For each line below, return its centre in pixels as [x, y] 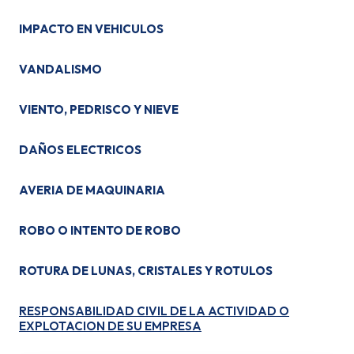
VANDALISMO [60, 69]
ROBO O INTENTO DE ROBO [100, 230]
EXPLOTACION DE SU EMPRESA [110, 326]
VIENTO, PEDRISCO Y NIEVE [99, 109]
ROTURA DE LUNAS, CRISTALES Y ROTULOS [146, 271]
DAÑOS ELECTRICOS [80, 150]
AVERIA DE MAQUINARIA [92, 190]
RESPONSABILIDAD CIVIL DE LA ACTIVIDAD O [154, 311]
